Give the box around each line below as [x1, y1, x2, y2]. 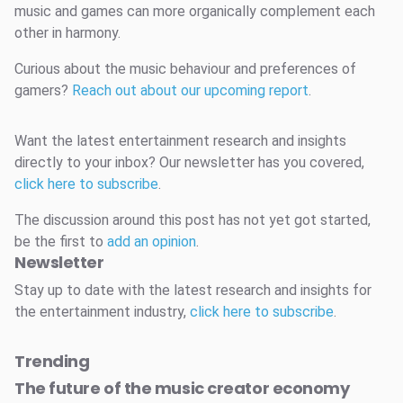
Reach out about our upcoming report [72, 82, 309, 100]
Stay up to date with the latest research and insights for [14, 282, 372, 300]
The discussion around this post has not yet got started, [14, 211, 371, 229]
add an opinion [107, 233, 196, 251]
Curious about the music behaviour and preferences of [14, 60, 356, 78]
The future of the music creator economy [14, 377, 350, 400]
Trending [14, 350, 90, 373]
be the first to [14, 233, 107, 251]
